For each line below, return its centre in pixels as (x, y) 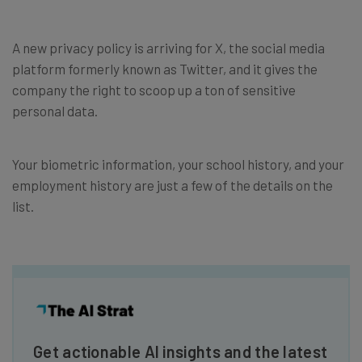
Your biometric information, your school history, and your (178, 164)
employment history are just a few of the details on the (173, 185)
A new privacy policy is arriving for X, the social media (168, 47)
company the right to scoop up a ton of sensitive (154, 89)
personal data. (55, 110)
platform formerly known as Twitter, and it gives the (165, 68)
